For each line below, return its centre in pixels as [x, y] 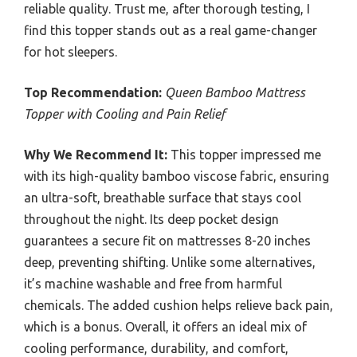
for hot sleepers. [71, 52]
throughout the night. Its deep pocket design [151, 220]
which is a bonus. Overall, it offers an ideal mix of [165, 327]
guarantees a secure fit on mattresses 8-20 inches [167, 241]
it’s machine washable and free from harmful [153, 284]
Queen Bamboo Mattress [235, 93]
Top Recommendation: [93, 93]
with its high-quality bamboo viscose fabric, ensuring [177, 177]
